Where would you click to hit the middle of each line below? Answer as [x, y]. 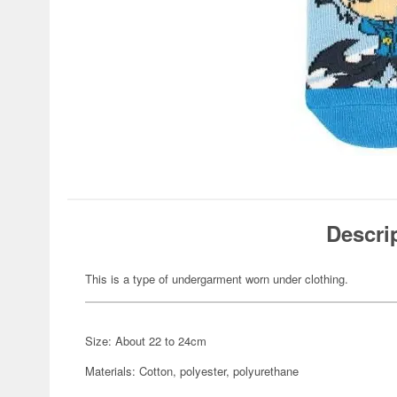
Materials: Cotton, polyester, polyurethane [192, 371]
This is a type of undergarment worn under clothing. [217, 279]
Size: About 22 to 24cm [146, 341]
